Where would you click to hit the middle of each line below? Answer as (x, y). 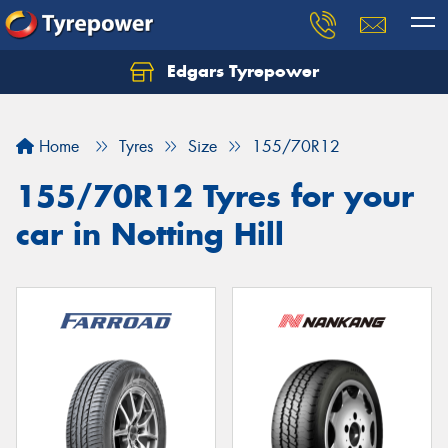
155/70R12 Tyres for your (215, 196)
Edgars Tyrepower (240, 71)
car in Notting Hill (150, 234)
